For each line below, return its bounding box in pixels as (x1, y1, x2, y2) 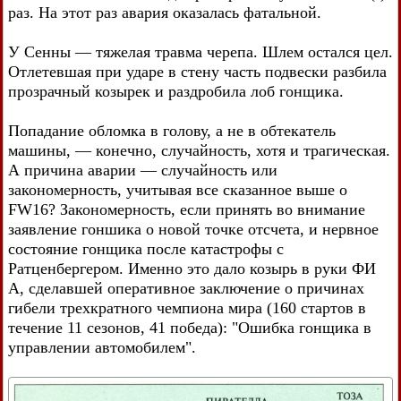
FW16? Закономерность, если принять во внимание (8, 200, 365, 219)
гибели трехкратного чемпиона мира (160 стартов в (8, 299, 366, 318)
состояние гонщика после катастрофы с (8, 240, 284, 259)
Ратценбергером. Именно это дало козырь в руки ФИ (8, 260, 376, 278)
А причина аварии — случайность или (8, 161, 277, 180)
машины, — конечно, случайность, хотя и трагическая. (8, 141, 390, 160)
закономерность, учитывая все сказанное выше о (8, 181, 347, 200)
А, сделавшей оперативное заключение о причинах (8, 279, 364, 298)
